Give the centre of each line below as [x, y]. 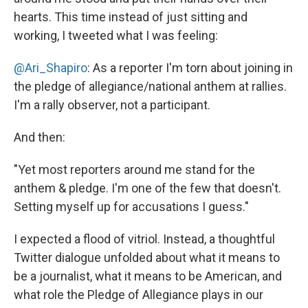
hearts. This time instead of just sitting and [131, 17]
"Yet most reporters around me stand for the [134, 170]
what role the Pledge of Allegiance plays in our [139, 295]
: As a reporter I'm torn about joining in [190, 68]
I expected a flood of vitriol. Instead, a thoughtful [144, 239]
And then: [40, 137]
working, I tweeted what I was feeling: [116, 36]
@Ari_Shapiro [51, 68]
